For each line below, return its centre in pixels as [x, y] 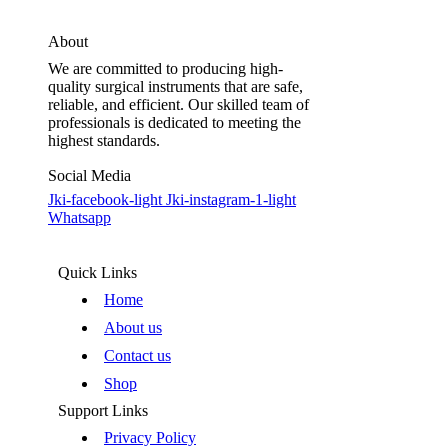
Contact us [137, 355]
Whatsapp [79, 218]
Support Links [103, 410]
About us [133, 327]
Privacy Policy [150, 437]
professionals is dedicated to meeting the [174, 122]
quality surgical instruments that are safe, [175, 86]
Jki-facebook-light [105, 200]
